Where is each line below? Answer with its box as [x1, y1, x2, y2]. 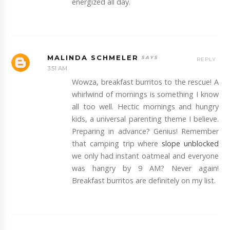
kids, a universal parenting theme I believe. [72, 114, 219, 124]
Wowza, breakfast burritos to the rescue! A [72, 77, 219, 87]
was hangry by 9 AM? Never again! [72, 163, 219, 174]
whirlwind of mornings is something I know [72, 89, 219, 100]
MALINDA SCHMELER [47, 53, 139, 62]
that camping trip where [72, 139, 162, 149]
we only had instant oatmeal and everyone [72, 151, 219, 161]
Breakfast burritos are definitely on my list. [72, 176, 216, 186]
